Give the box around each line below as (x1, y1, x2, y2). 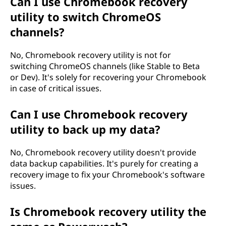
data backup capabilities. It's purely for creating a (10, 158, 198, 169)
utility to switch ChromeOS (10, 9, 161, 24)
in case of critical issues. (10, 83, 101, 94)
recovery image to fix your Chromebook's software (10, 169, 205, 180)
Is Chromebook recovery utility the (10, 204, 206, 219)
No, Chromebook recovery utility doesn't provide (10, 147, 196, 158)
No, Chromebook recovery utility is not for (10, 49, 171, 61)
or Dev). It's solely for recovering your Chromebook (10, 72, 206, 83)
